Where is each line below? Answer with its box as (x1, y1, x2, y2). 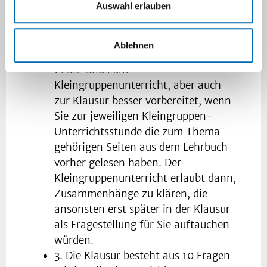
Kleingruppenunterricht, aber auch (54, 79, 221, 92)
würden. (54, 234, 94, 247)
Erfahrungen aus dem (54, 22, 159, 36)
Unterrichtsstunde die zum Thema (54, 125, 220, 139)
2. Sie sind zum (54, 63, 128, 77)
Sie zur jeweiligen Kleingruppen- (54, 110, 213, 123)
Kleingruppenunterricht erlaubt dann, (54, 172, 236, 185)
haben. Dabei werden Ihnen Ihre (54, 7, 210, 20)
